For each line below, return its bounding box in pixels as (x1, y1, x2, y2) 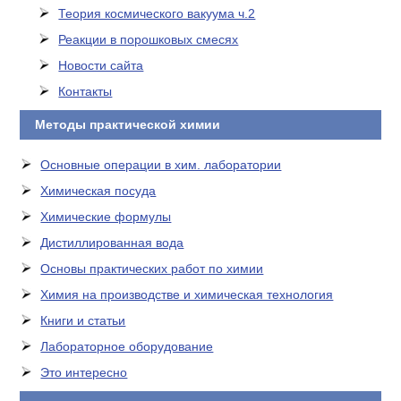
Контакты (58, 84, 113, 98)
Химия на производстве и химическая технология (40, 287, 334, 302)
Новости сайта (58, 58, 144, 73)
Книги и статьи (40, 313, 126, 328)
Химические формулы (40, 209, 172, 224)
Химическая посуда (40, 183, 157, 198)
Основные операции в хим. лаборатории (40, 158, 282, 172)
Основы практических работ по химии (40, 261, 264, 276)
